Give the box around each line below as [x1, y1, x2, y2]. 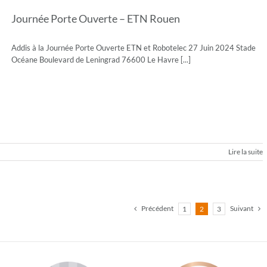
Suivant [230, 204, 253, 213]
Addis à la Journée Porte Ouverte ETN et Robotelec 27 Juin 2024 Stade [11, 43, 256, 53]
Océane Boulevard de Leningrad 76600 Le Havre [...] [11, 55, 191, 65]
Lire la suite [228, 147, 263, 157]
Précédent [141, 204, 173, 213]
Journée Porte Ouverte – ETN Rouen [11, 12, 180, 26]
